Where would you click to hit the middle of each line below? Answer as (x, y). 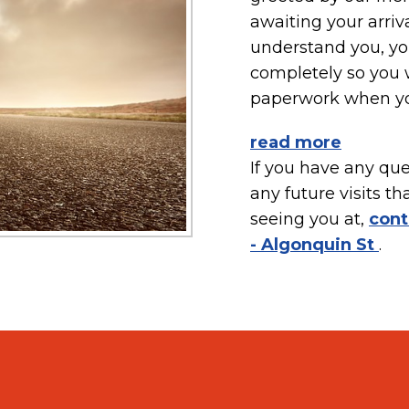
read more (296, 142)
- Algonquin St (315, 245)
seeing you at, (309, 219)
